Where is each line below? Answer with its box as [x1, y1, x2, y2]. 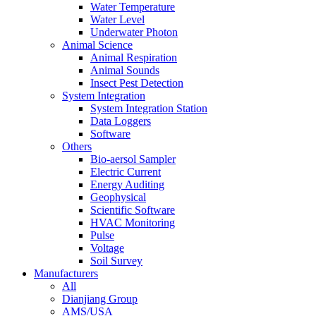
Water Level [90, 13, 145, 26]
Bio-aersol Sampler [90, 153, 176, 166]
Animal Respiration [90, 51, 177, 64]
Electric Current [90, 166, 161, 178]
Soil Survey [90, 255, 142, 267]
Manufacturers [34, 267, 98, 280]
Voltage [90, 242, 124, 255]
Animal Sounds [90, 64, 159, 77]
